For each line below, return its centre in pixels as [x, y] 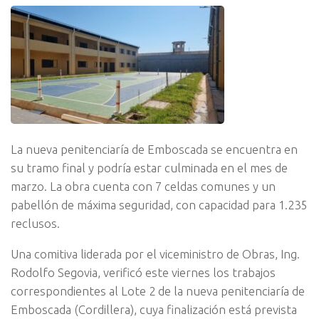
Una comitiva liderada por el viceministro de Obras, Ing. [155, 253]
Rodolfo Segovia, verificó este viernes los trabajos [143, 272]
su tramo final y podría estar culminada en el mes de [149, 168]
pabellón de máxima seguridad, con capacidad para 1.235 [159, 205]
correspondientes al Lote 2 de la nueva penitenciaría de [158, 291]
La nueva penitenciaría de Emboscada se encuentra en [154, 150]
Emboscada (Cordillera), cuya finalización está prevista [154, 309]
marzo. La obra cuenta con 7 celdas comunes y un [143, 187]
